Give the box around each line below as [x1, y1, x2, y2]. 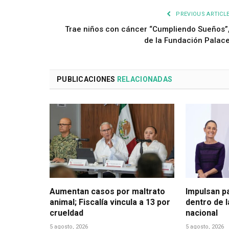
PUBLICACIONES [57, 75, 117, 84]
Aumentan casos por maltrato [50, 187, 165, 197]
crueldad [50, 208, 83, 218]
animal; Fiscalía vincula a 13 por [50, 197, 170, 208]
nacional [185, 208, 218, 218]
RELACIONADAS [117, 75, 173, 84]
